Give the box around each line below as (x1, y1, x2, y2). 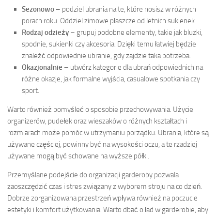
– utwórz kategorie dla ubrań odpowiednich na (62, 62, 203, 72)
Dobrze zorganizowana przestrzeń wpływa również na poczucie (7, 193, 198, 202)
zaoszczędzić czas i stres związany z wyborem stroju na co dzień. (7, 182, 202, 191)
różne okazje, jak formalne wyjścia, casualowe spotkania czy (22, 74, 200, 83)
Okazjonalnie (22, 62, 62, 72)
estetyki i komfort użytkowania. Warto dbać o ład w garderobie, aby (7, 205, 208, 214)
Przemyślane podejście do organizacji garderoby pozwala (7, 170, 179, 179)
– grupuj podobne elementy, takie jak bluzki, (69, 28, 202, 37)
